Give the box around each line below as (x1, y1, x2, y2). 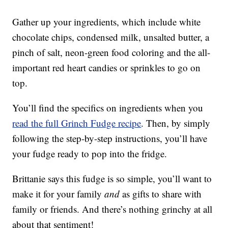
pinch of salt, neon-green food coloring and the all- (12, 46, 211, 59)
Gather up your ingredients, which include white (12, 15, 201, 28)
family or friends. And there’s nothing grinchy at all (12, 203, 213, 216)
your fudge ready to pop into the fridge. (12, 147, 167, 160)
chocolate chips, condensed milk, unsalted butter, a (12, 31, 210, 44)
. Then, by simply (141, 117, 211, 130)
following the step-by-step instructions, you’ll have (12, 132, 208, 145)
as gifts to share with (120, 187, 202, 201)
